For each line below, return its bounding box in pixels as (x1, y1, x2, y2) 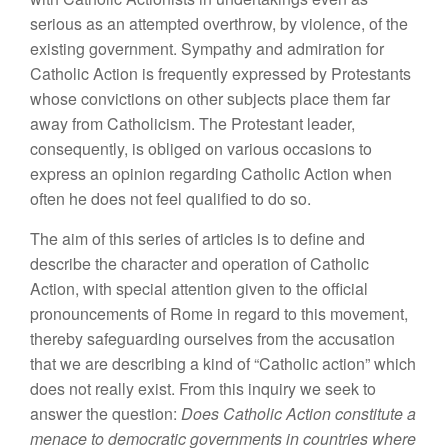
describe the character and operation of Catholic (30, 252, 369, 275)
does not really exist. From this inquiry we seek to (30, 377, 376, 400)
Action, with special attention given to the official (30, 277, 368, 300)
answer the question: (30, 402, 181, 425)
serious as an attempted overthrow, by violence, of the (30, 12, 408, 35)
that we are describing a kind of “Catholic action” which (30, 352, 416, 375)
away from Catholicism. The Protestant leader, (30, 112, 355, 135)
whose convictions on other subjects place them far (30, 87, 390, 110)
